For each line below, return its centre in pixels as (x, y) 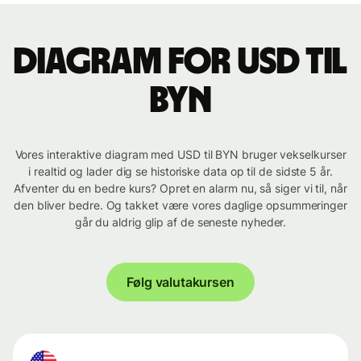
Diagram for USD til (180, 62)
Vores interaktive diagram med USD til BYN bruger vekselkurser (180, 155)
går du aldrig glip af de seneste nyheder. (180, 222)
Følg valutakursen (180, 282)
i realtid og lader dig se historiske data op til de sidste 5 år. (180, 172)
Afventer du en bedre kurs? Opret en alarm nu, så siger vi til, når (180, 189)
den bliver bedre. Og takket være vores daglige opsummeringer (180, 205)
